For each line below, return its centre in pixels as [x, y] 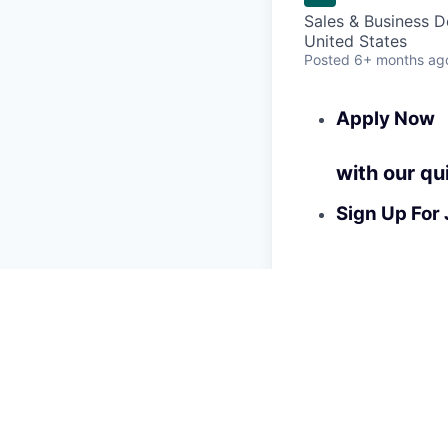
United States [355, 41]
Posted [327, 60]
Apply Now [385, 119]
